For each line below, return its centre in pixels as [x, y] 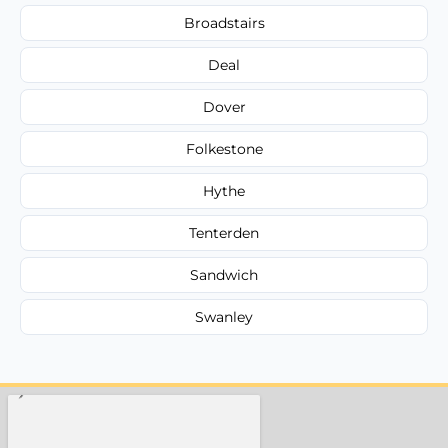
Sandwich [224, 274]
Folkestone [224, 148]
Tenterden [224, 232]
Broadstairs [224, 22]
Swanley [224, 316]
